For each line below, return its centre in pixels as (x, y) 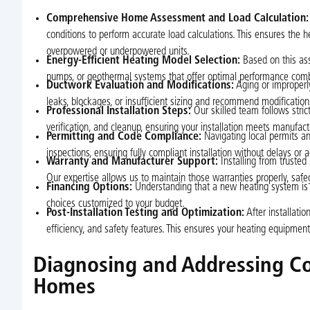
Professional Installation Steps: (118, 111)
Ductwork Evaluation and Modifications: (140, 86)
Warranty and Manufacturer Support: (132, 162)
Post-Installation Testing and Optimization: (145, 213)
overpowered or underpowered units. (118, 52)
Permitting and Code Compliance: (124, 137)
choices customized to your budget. (115, 204)
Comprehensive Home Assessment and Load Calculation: (177, 19)
